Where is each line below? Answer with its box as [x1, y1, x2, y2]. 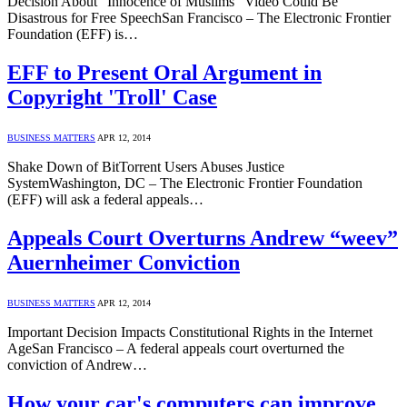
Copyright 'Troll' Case [7, 84, 217, 109]
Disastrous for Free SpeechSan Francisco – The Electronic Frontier [7, 10, 391, 25]
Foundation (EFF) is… [7, 26, 138, 42]
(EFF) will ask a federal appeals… [7, 191, 203, 207]
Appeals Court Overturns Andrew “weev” [7, 225, 398, 250]
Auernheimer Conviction [7, 250, 240, 274]
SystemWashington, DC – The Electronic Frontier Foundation [7, 174, 362, 191]
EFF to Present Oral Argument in [7, 60, 322, 84]
